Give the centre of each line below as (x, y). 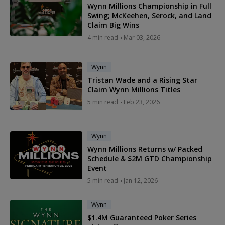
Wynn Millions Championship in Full (149, 6)
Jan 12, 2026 (141, 181)
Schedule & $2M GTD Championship (150, 159)
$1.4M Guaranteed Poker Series (142, 218)
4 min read (103, 38)
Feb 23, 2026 (142, 102)
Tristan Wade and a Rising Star (142, 80)
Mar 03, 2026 (142, 38)
